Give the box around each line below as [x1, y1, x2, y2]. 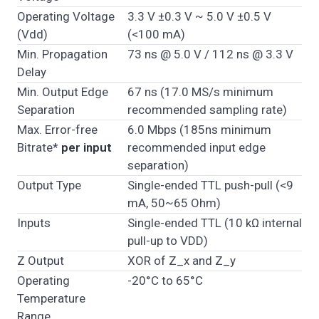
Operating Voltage [17, 9, 115, 23]
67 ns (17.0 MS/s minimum [127, 84, 273, 99]
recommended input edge [127, 140, 266, 155]
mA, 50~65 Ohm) [127, 195, 221, 210]
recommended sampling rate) [127, 102, 287, 117]
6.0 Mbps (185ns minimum [127, 122, 271, 137]
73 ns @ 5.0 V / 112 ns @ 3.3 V [127, 46, 293, 61]
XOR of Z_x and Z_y [127, 253, 236, 268]
